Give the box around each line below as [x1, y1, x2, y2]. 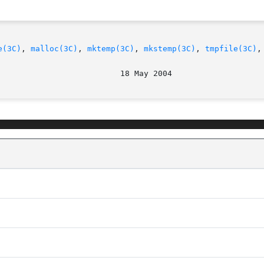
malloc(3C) [31, 44, 78, 54]
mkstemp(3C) [144, 44, 196, 54]
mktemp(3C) [87, 44, 134, 54]
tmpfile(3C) [205, 44, 257, 54]
